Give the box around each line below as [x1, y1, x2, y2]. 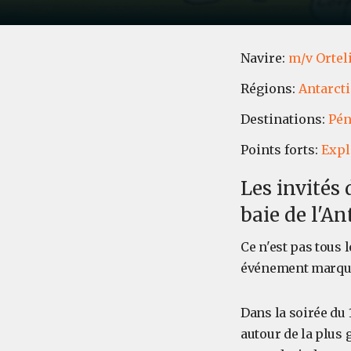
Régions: [241, 81, 299, 96]
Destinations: [241, 111, 328, 127]
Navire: [241, 50, 288, 66]
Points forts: [241, 142, 321, 157]
